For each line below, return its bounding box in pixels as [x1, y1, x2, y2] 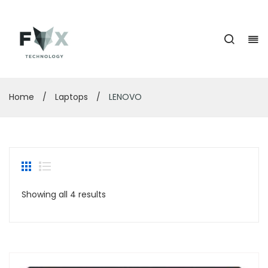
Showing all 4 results [22, 188, 106, 200]
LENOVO [106, 90, 142, 103]
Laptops [55, 90, 88, 103]
